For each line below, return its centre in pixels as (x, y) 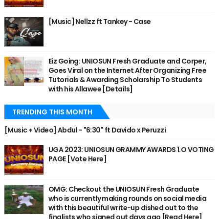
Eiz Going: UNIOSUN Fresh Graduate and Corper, (127, 61)
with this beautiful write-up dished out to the (123, 208)
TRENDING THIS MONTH (52, 112)
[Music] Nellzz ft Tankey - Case (99, 22)
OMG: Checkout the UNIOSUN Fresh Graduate (124, 189)
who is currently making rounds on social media (127, 199)
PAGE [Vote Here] (77, 159)
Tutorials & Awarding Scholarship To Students (125, 80)
